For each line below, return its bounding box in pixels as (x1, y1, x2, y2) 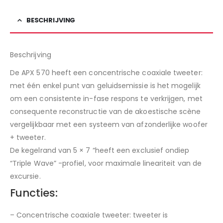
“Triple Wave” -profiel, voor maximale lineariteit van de (10, 158, 202, 169)
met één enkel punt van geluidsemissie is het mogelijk (10, 81, 201, 91)
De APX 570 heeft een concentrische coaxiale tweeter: (10, 68, 203, 78)
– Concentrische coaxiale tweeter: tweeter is (10, 210, 168, 221)
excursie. (10, 171, 41, 182)
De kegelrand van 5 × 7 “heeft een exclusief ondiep (10, 145, 190, 156)
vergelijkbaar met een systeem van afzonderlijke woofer (10, 119, 208, 130)
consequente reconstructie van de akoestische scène (10, 107, 201, 117)
